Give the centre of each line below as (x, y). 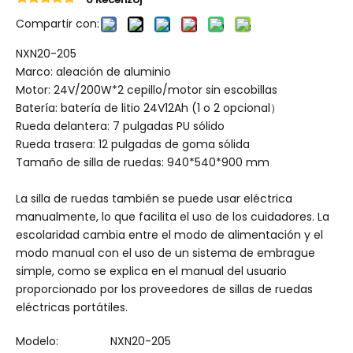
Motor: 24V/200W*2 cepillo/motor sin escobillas (147, 90)
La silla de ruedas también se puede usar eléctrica (154, 199)
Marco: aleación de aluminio (93, 72)
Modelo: (37, 341)
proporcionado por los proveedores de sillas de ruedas (164, 289)
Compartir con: (58, 24)
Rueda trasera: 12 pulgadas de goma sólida (133, 144)
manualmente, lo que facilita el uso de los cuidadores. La (173, 217)
